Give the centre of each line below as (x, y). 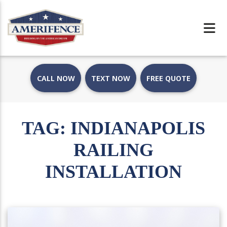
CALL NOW (56, 78)
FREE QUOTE (168, 78)
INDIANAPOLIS (138, 128)
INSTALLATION (113, 172)
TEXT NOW (111, 78)
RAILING (113, 150)
